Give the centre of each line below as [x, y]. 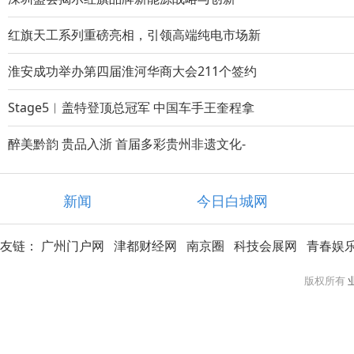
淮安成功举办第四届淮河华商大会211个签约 [132, 71]
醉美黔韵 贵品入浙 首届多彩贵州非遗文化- [127, 144]
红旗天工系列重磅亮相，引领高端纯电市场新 [134, 35]
